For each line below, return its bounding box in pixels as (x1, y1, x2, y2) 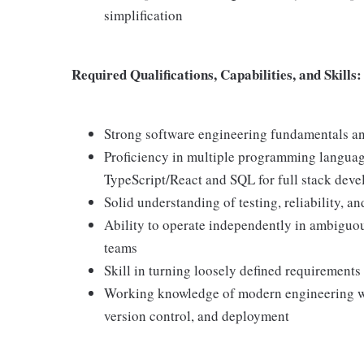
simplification (104, 6, 183, 24)
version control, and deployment (104, 306, 289, 325)
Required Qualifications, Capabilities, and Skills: (71, 64, 362, 84)
